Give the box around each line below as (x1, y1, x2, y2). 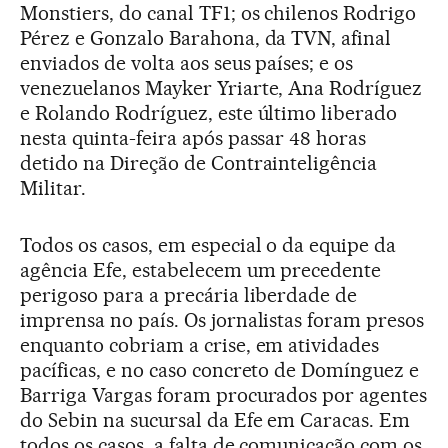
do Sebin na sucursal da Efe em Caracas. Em (20, 408, 411, 433)
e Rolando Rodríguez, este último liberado (20, 101, 398, 126)
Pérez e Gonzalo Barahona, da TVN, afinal (20, 26, 392, 51)
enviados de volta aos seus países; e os (20, 51, 354, 76)
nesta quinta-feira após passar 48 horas (20, 126, 367, 151)
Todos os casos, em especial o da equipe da (20, 233, 397, 258)
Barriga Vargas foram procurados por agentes (20, 383, 428, 408)
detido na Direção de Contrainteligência (20, 151, 378, 176)
